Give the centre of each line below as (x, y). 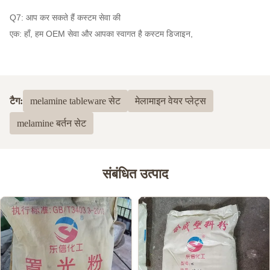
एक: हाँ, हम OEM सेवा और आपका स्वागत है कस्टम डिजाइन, (101, 34)
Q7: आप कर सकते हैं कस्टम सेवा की (65, 18)
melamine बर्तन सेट (52, 124)
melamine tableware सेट (75, 101)
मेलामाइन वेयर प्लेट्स (171, 101)
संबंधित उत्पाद (135, 174)
